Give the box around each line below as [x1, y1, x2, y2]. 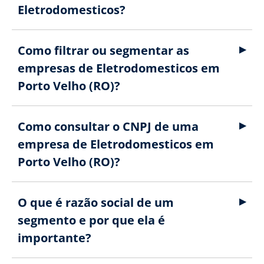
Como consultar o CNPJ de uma [18, 118, 199, 134]
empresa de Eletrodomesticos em [18, 136, 214, 152]
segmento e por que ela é [18, 212, 165, 228]
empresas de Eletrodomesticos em [18, 60, 220, 76]
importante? [18, 230, 91, 246]
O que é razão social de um [18, 194, 174, 210]
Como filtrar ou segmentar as [18, 42, 189, 58]
